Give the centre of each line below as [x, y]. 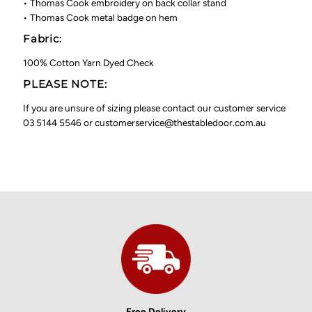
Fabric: [44, 39]
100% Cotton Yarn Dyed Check [89, 63]
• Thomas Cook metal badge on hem [101, 18]
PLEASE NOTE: [65, 84]
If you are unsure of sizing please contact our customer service [155, 108]
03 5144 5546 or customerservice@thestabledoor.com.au [145, 123]
